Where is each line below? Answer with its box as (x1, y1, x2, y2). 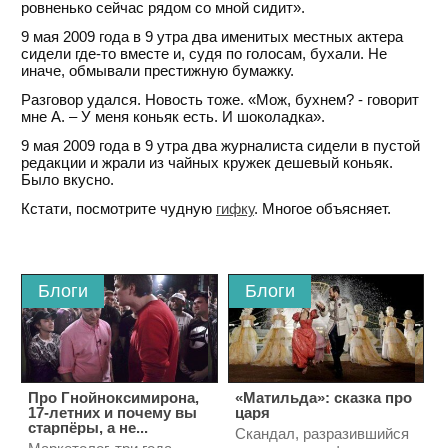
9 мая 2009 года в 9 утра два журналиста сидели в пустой (21, 137, 420, 155)
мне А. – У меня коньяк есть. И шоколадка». (21, 108, 325, 126)
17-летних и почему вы (28, 404, 197, 422)
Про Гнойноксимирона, (28, 389, 199, 407)
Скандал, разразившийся (234, 425, 409, 443)
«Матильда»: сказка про (234, 389, 412, 407)
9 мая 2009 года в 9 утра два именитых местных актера (21, 28, 403, 46)
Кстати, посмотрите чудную (21, 200, 216, 218)
